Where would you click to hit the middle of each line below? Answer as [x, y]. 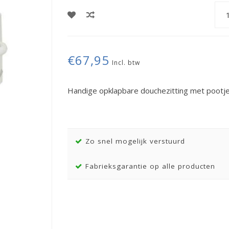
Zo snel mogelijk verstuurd [134, 141]
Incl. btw [126, 63]
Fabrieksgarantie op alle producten [149, 166]
